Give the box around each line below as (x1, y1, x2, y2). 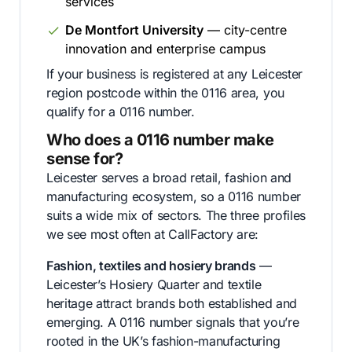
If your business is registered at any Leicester (46, 66, 302, 82)
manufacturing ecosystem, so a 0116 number (46, 189, 301, 204)
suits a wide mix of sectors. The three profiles (46, 207, 306, 223)
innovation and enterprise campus (65, 41, 266, 57)
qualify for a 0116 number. (46, 104, 195, 119)
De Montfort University (65, 22, 203, 38)
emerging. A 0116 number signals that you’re (46, 314, 299, 330)
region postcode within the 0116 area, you (46, 85, 284, 101)
